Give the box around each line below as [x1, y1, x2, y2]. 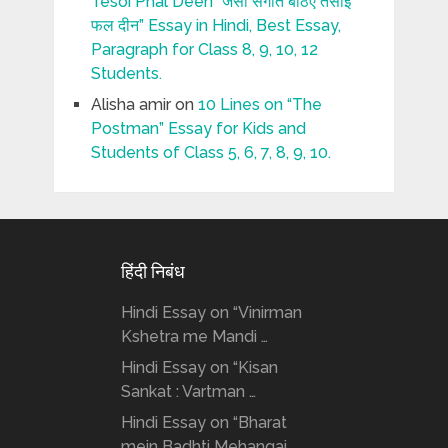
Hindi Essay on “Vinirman [120, 303, 302, 323]
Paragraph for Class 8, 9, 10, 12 [90, 40, 318, 60]
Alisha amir [90, 95, 171, 115]
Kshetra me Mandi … [120, 327, 268, 347]
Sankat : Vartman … [120, 382, 256, 402]
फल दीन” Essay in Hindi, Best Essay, [90, 16, 341, 36]
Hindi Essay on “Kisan [120, 358, 278, 378]
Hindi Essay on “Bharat [120, 413, 287, 433]
